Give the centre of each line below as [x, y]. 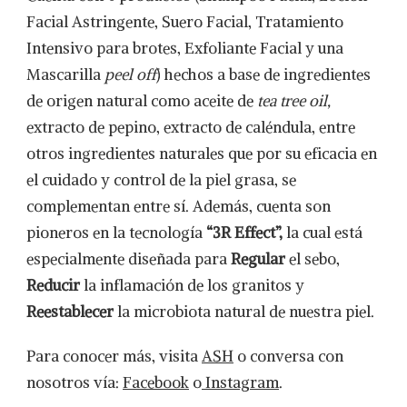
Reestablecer [70, 312]
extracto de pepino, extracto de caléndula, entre [191, 127]
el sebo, [313, 259]
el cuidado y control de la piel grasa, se [161, 180]
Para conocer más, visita [114, 356]
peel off [130, 74]
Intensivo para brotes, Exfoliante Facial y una [185, 48]
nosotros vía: [74, 382]
